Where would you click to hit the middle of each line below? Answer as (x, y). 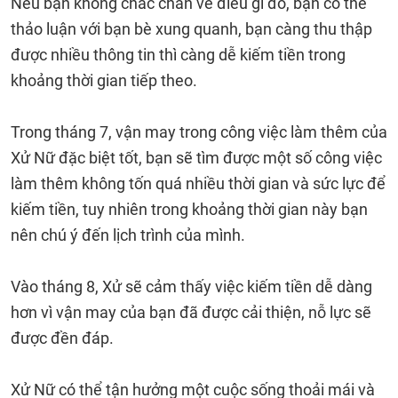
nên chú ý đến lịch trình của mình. (130, 235)
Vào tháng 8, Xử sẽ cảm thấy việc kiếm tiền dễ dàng (191, 287)
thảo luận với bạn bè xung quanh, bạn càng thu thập (191, 29)
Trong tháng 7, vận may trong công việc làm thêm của (199, 132)
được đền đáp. (62, 338)
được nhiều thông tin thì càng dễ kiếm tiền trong (178, 55)
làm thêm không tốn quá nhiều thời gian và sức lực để (198, 183)
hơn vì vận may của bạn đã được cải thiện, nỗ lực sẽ (191, 312)
